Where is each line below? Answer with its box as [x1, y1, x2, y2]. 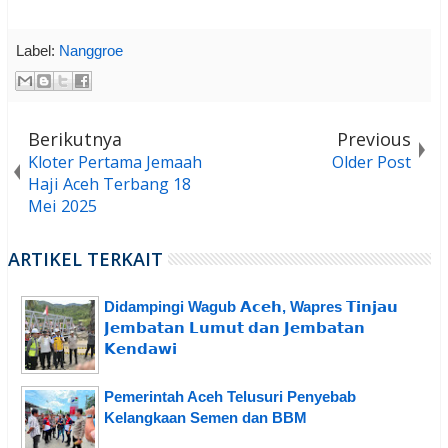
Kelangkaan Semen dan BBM [104, 409, 307, 427]
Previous [337, 127, 412, 152]
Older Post [332, 151, 412, 174]
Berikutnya [28, 127, 122, 152]
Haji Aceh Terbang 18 [28, 173, 191, 196]
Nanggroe [59, 41, 123, 59]
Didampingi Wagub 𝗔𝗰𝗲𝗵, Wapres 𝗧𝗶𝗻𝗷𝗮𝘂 [104, 298, 398, 316]
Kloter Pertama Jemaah [28, 151, 202, 174]
